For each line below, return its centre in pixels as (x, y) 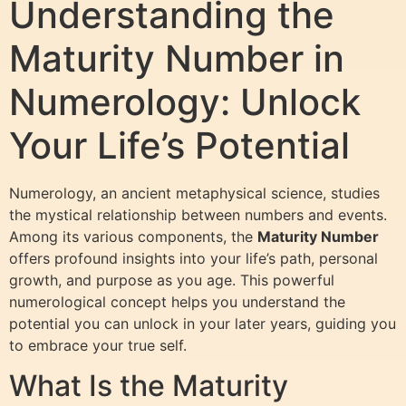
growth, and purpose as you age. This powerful (172, 280)
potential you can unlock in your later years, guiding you (203, 323)
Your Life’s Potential (179, 145)
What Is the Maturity (149, 385)
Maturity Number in (177, 58)
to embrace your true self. (98, 345)
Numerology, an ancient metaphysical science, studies (194, 193)
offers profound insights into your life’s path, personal (193, 258)
